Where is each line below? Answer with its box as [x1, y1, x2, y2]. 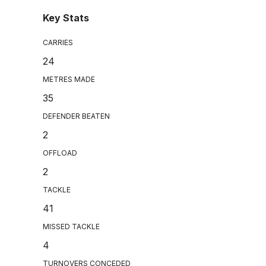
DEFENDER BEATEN [43, 112, 110, 121]
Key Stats [43, 12, 89, 24]
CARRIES [43, 38, 73, 47]
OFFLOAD [43, 148, 77, 158]
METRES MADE [43, 75, 95, 84]
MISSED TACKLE [43, 222, 100, 232]
